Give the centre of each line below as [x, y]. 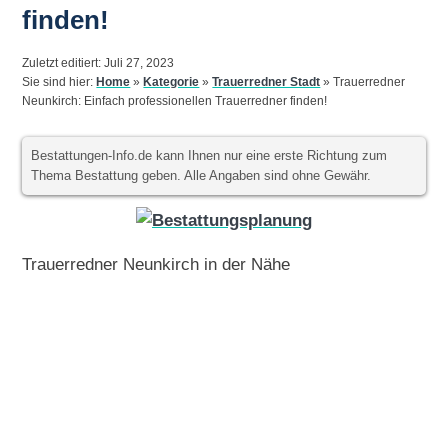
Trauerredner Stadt [266, 82]
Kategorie [171, 82]
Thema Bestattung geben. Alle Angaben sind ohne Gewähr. [201, 175]
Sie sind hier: [59, 82]
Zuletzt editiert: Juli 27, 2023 [98, 63]
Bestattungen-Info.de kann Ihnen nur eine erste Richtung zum [209, 155]
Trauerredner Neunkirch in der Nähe [156, 264]
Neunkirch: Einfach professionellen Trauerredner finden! [175, 101]
